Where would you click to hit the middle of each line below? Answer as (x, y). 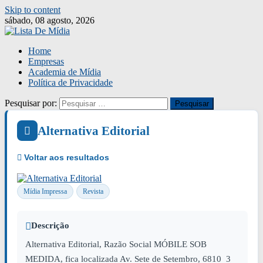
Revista (93, 191)
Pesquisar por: (31, 103)
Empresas (46, 61)
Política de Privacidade (70, 82)
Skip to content (33, 10)
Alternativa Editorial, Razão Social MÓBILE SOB (116, 244)
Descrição (50, 225)
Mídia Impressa (45, 191)
